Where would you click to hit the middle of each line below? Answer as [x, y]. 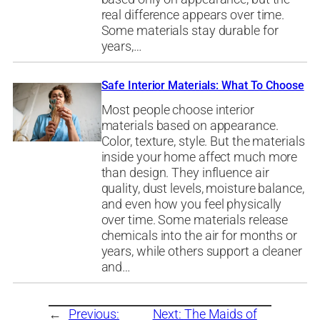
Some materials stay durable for [190, 31]
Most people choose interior [177, 110]
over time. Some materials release [195, 220]
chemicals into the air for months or [199, 235]
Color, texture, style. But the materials [203, 141]
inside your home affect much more [199, 157]
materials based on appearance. [190, 125]
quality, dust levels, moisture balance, [202, 188]
